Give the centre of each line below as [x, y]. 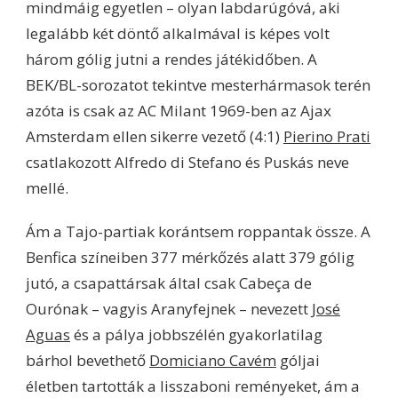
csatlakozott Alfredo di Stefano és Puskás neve [187, 162]
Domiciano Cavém [213, 360]
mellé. [47, 187]
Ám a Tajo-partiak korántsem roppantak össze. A [198, 231]
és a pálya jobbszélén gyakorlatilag [196, 334]
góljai [298, 360]
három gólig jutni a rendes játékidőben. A [171, 59]
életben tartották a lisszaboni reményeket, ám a [193, 386]
